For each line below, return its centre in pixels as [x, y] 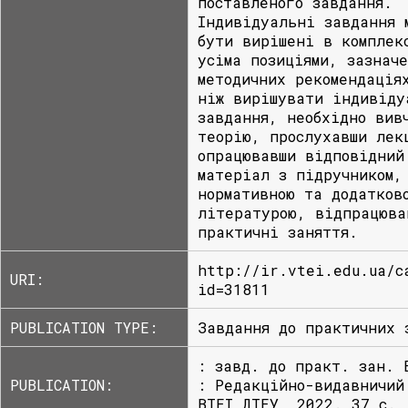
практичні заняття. [278, 232]
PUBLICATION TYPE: [84, 327]
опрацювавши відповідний [301, 155]
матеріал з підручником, [300, 174]
